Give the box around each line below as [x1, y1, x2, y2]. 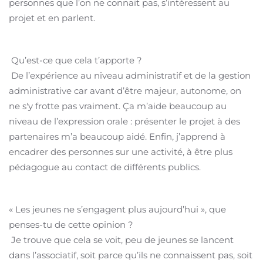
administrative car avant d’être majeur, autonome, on [9, 85, 241, 96]
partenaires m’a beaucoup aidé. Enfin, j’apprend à [9, 131, 225, 142]
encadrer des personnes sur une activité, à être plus [9, 146, 232, 157]
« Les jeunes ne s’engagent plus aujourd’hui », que [9, 204, 226, 215]
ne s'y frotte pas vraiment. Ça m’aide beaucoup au [9, 100, 227, 112]
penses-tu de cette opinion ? [9, 219, 133, 230]
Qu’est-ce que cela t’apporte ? [9, 55, 142, 66]
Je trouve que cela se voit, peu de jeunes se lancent [9, 234, 234, 245]
